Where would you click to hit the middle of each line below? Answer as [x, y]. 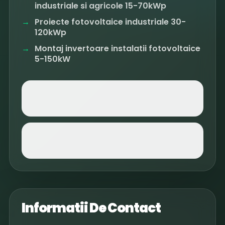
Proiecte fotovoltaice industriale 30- [110, 22]
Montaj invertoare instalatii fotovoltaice [118, 48]
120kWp [50, 32]
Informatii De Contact [91, 208]
